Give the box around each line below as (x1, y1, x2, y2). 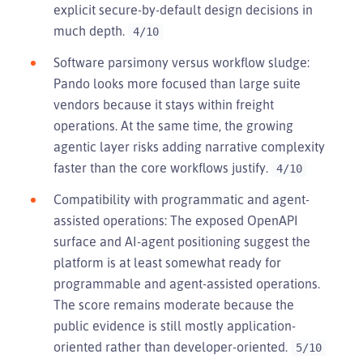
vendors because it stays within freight (53, 96, 274, 113)
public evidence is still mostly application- (53, 317, 296, 334)
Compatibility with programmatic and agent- (53, 190, 310, 207)
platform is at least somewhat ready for (53, 254, 281, 271)
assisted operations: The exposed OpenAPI (53, 211, 298, 228)
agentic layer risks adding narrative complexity (53, 138, 325, 155)
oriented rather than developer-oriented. (53, 338, 291, 355)
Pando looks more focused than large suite (53, 75, 301, 92)
